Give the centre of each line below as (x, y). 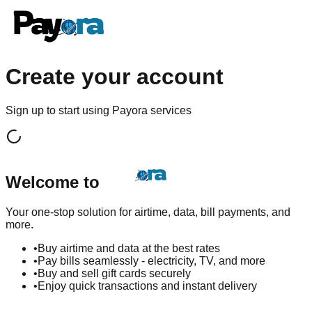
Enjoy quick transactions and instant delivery (147, 286)
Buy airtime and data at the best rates (129, 249)
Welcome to (53, 182)
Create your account (115, 76)
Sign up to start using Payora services (99, 111)
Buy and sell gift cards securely (114, 274)
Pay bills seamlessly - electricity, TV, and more (151, 261)
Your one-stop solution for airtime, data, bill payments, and (148, 212)
